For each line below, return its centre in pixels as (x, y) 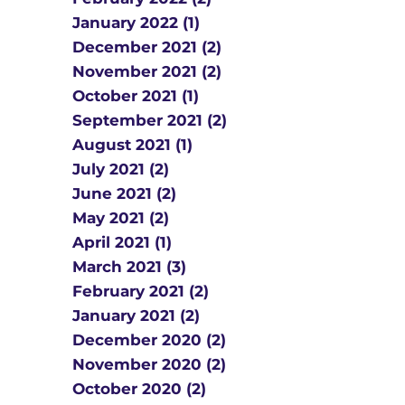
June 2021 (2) (124, 193)
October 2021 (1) (136, 96)
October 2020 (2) (139, 389)
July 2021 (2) (121, 169)
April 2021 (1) (122, 242)
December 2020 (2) (149, 340)
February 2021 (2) (141, 291)
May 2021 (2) (121, 218)
